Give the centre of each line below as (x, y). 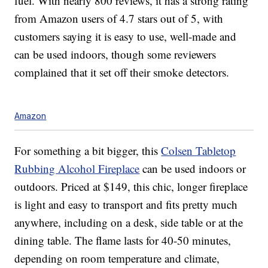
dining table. (45, 240)
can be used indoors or (193, 169)
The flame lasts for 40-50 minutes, (153, 240)
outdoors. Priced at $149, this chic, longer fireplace (131, 187)
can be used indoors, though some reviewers (115, 54)
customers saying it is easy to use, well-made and (126, 36)
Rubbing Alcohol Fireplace (77, 169)
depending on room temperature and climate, (117, 258)
